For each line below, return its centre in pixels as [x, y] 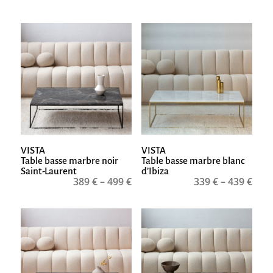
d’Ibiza [155, 171]
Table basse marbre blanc [193, 161]
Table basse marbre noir [69, 161]
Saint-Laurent [48, 171]
